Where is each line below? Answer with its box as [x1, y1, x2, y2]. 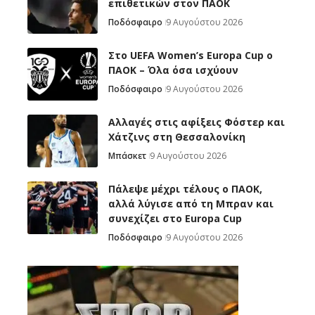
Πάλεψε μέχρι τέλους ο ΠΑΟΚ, [108, 182, 262, 196]
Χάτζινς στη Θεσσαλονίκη [108, 130, 245, 144]
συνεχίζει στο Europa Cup [108, 212, 242, 226]
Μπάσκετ [108, 150, 146, 162]
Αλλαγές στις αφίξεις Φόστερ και [108, 115, 285, 129]
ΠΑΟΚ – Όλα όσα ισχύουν [108, 63, 238, 77]
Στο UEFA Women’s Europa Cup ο [108, 49, 273, 63]
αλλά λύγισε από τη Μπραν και [108, 197, 274, 211]
